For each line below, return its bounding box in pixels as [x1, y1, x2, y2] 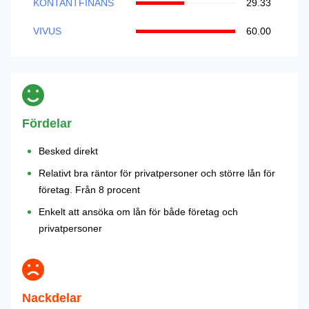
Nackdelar [22, 291, 81, 305]
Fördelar [22, 117, 72, 130]
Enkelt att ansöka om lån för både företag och [39, 206, 238, 217]
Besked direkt [39, 146, 98, 157]
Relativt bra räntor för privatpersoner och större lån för [39, 168, 275, 179]
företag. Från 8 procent [39, 184, 140, 195]
